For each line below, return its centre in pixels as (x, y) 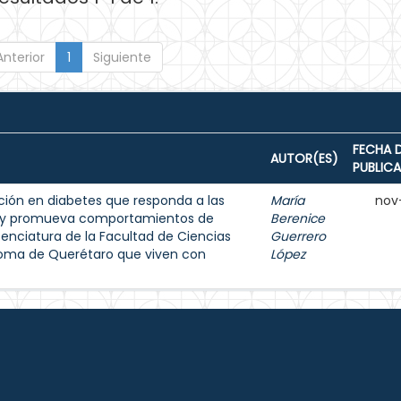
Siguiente (122, 57)
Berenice (298, 218)
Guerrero (298, 236)
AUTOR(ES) (304, 158)
